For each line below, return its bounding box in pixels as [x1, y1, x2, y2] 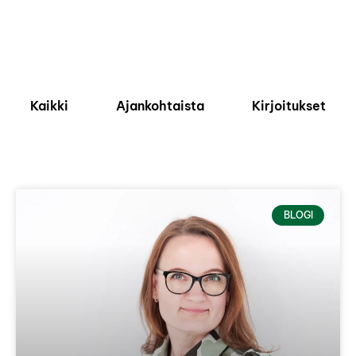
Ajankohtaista [116, 98, 204, 114]
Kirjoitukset [252, 98, 326, 114]
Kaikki [30, 98, 68, 114]
